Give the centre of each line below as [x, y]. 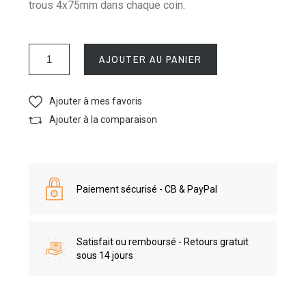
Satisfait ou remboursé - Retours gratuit [163, 242]
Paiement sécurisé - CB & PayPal [147, 189]
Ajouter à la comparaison [103, 120]
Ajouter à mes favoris [96, 101]
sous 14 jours [105, 256]
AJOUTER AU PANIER [151, 59]
